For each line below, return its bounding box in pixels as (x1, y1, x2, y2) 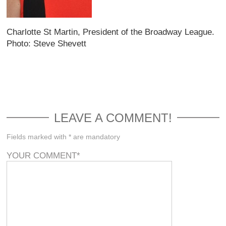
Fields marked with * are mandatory (7, 132, 121, 141)
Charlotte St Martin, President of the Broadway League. (7, 27, 215, 37)
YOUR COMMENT (7, 151, 77, 161)
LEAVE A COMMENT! (53, 110, 172, 125)
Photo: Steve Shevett (7, 38, 87, 48)
